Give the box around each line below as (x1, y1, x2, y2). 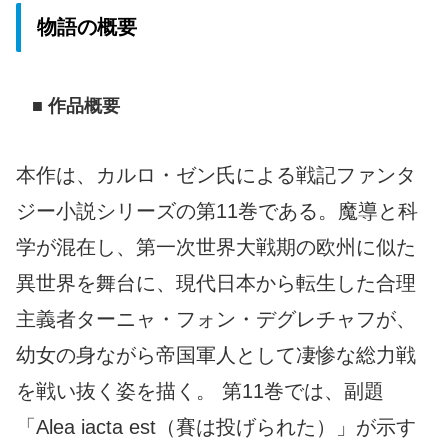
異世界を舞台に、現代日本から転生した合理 (16, 272, 416, 295)
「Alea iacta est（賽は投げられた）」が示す (16, 416, 416, 439)
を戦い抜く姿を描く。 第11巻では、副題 (16, 380, 384, 403)
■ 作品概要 (31, 96, 120, 117)
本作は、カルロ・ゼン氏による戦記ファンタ (16, 164, 416, 187)
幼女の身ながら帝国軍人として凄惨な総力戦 (16, 344, 416, 367)
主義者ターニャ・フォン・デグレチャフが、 (16, 308, 416, 331)
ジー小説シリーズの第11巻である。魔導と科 (16, 200, 418, 223)
